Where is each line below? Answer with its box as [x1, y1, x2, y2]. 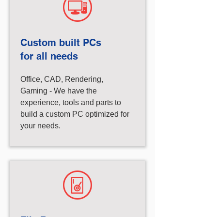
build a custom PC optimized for [20, 110, 129, 118]
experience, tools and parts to [20, 98, 121, 107]
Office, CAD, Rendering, [20, 75, 103, 83]
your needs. [20, 122, 61, 130]
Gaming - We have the [20, 87, 97, 95]
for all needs [20, 50, 78, 62]
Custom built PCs [20, 37, 101, 48]
